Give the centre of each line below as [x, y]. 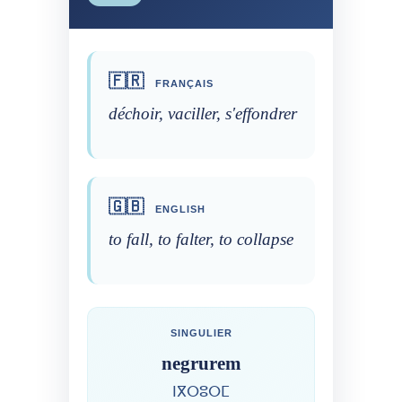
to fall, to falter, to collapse [201, 240]
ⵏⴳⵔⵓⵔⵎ [201, 392]
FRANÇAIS [183, 84]
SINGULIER [201, 333]
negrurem [201, 363]
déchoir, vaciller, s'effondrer [203, 114]
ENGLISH [179, 210]
